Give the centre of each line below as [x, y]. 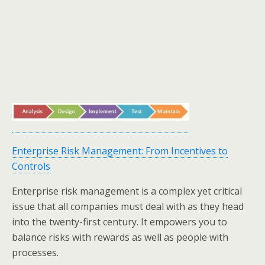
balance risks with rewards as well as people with [120, 237]
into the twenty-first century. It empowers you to [119, 222]
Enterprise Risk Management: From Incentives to [120, 151]
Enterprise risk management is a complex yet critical [127, 191]
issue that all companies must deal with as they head [128, 206]
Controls [31, 166]
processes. [35, 253]
